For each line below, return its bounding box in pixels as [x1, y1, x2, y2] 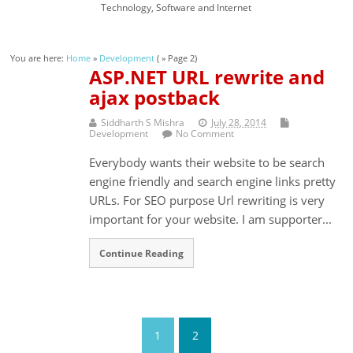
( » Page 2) [154, 52, 198, 64]
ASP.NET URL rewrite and [89, 63, 325, 90]
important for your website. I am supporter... [89, 210, 333, 227]
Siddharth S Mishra [101, 115, 185, 129]
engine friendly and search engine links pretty [89, 173, 336, 189]
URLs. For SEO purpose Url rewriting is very [89, 191, 325, 208]
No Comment [176, 126, 235, 140]
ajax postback [89, 84, 221, 110]
